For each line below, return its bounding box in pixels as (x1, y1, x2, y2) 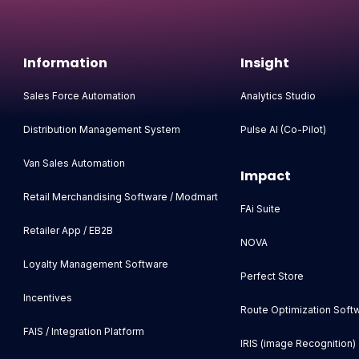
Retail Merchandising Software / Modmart (23, 191, 219, 204)
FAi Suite (240, 203, 280, 216)
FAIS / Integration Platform (23, 325, 145, 338)
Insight (240, 54, 289, 73)
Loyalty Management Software (23, 258, 169, 271)
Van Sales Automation (23, 157, 126, 170)
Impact (240, 167, 291, 186)
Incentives (23, 292, 73, 305)
